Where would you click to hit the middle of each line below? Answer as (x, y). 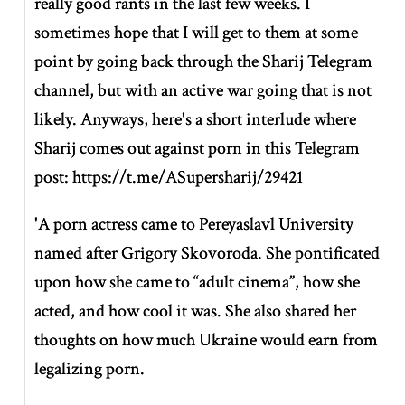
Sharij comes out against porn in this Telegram (198, 148)
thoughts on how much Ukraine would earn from (207, 339)
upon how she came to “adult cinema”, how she (198, 282)
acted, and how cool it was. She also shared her (196, 311)
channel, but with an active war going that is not (203, 90)
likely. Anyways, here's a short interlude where (196, 119)
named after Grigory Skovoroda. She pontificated (207, 253)
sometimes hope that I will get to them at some (197, 32)
